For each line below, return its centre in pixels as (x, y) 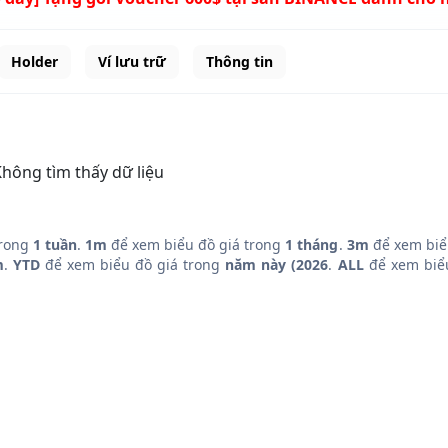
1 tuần (55, 244)
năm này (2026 (277, 264)
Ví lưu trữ (132, 61)
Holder (34, 61)
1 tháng (312, 244)
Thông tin (239, 61)
